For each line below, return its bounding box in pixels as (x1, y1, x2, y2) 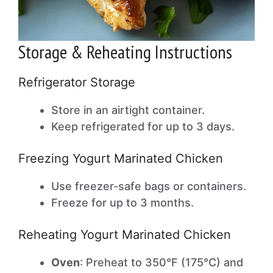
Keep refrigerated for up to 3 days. (51, 120, 235, 133)
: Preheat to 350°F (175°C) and (80, 256, 243, 269)
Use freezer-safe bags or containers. (51, 180, 246, 193)
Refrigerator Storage (18, 75, 135, 90)
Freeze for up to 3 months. (51, 196, 194, 209)
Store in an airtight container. (51, 104, 205, 116)
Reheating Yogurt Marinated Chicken (18, 227, 231, 242)
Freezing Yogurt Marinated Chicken (18, 151, 223, 166)
